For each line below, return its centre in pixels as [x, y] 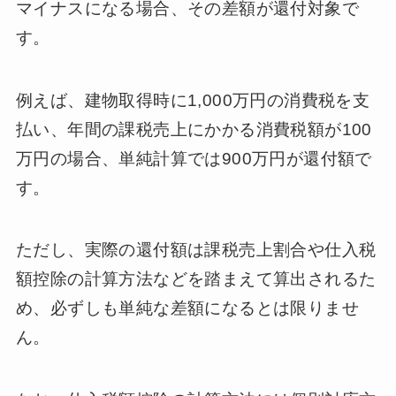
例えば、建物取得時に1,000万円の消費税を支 [193, 100]
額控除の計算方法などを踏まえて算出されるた [196, 279]
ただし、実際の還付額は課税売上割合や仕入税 [196, 250]
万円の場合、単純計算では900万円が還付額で [194, 158]
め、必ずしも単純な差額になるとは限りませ [187, 308]
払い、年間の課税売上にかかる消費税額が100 [194, 129]
